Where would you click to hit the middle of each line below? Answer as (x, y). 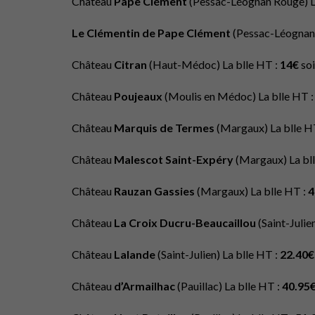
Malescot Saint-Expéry (175, 159)
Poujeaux (139, 96)
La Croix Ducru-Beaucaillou (186, 223)
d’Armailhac (146, 286)
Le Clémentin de (114, 33)
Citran (131, 64)
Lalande (136, 254)
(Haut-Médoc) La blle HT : (214, 64)
